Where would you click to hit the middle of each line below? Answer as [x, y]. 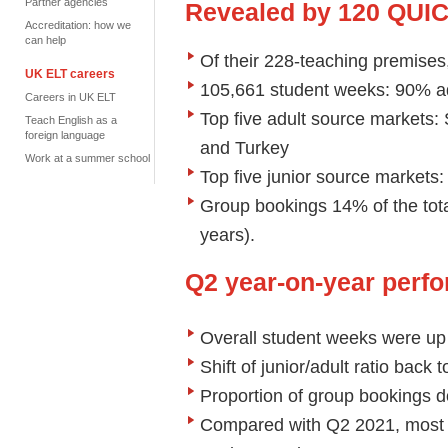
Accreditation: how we [78, 25]
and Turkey [244, 147]
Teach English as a [71, 120]
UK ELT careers [70, 74]
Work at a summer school [87, 158]
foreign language [65, 135]
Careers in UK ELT [70, 97]
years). [227, 234]
